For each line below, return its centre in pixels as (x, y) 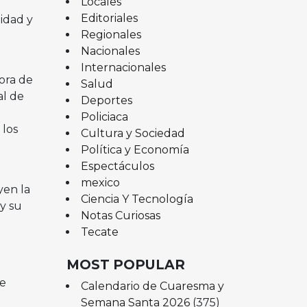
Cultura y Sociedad (133, 133)
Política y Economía (135, 149)
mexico (100, 182)
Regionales (111, 34)
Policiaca (104, 116)
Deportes (106, 100)
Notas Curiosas (120, 215)
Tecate (99, 232)
